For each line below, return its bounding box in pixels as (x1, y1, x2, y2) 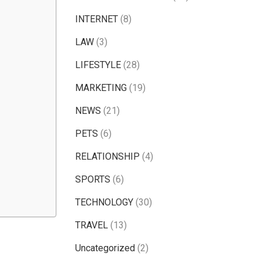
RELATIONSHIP (75, 151, 140, 163)
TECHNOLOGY (75, 197, 133, 208)
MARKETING (75, 82, 127, 94)
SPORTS (75, 174, 110, 186)
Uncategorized (75, 242, 135, 254)
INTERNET (75, 14, 118, 25)
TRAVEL (75, 220, 108, 231)
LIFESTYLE (75, 59, 121, 71)
